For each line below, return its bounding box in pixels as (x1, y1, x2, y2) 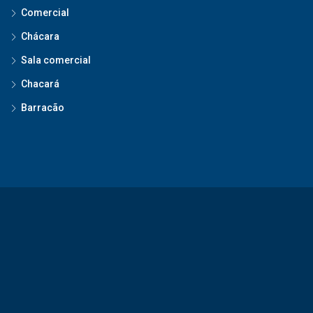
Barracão (21, 101, 64, 113)
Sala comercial (21, 54, 91, 66)
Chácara (21, 30, 59, 42)
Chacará (21, 78, 59, 89)
